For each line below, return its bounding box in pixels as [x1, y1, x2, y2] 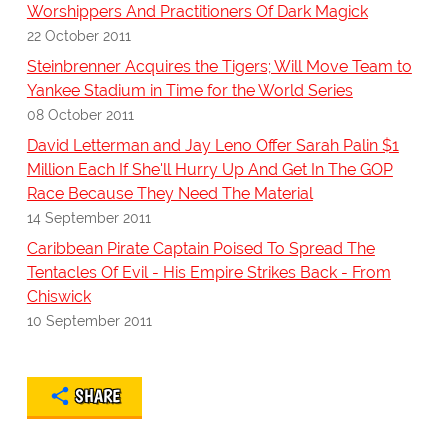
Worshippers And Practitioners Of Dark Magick [26, 2, 368, 22]
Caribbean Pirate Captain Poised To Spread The [26, 239, 375, 259]
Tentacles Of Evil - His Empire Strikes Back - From [26, 263, 391, 283]
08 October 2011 [26, 106, 134, 124]
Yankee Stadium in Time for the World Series [26, 81, 353, 101]
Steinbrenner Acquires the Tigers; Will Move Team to [26, 57, 412, 77]
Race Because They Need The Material [26, 184, 313, 204]
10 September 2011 [26, 312, 152, 330]
